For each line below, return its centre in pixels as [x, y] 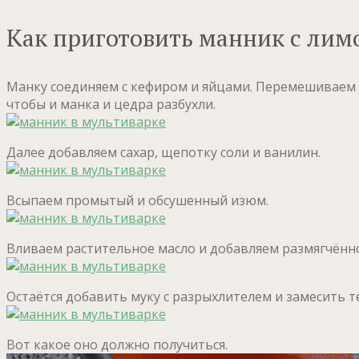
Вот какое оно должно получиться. [117, 345]
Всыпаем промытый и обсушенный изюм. [137, 201]
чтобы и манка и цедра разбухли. [111, 105]
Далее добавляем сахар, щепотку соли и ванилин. [163, 153]
